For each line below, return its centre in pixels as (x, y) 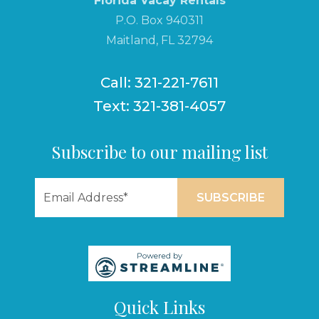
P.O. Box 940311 (159, 20)
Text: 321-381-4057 (159, 106)
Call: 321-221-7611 (159, 82)
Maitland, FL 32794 (159, 40)
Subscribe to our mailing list (159, 151)
